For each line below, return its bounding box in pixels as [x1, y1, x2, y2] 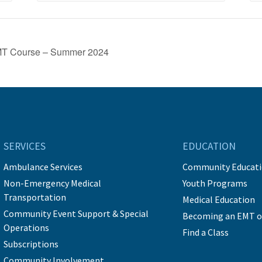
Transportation [4, 191, 67, 204]
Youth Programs [182, 177, 248, 189]
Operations [4, 222, 50, 234]
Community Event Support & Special [4, 208, 149, 220]
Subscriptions [4, 238, 59, 250]
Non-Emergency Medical [4, 177, 102, 189]
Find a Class [182, 226, 229, 239]
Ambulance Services [4, 161, 83, 173]
